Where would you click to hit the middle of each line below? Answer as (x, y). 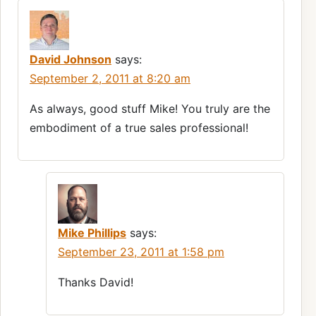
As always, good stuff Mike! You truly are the (150, 109)
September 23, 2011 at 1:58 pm (141, 252)
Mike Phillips (92, 233)
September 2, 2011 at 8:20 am (110, 79)
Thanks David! (96, 282)
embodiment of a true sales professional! (139, 128)
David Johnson (71, 60)
